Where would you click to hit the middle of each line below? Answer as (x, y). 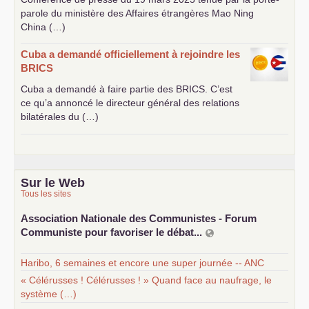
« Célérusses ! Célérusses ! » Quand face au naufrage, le (146, 280)
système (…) (49, 293)
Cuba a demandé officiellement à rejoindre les (130, 54)
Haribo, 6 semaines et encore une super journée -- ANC (142, 262)
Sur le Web (53, 183)
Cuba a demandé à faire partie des (98, 89)
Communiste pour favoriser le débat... (113, 232)
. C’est (219, 89)
